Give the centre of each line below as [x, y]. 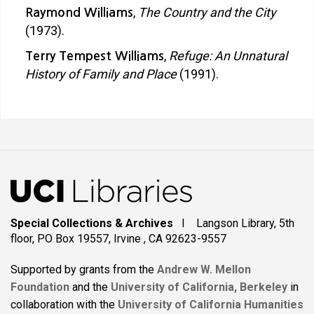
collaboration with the [64, 305]
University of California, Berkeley [198, 287]
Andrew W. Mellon [204, 269]
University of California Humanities [211, 305]
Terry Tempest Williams [95, 56]
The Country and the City [207, 12]
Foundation [40, 287]
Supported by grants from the [82, 269]
